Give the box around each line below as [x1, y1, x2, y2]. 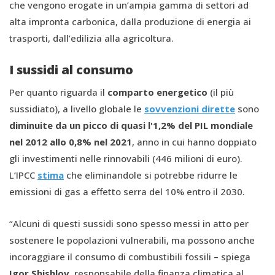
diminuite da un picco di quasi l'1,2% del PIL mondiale [9, 118, 253, 131]
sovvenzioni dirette [144, 102, 235, 115]
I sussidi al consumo [9, 61, 133, 78]
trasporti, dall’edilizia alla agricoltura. [9, 31, 174, 44]
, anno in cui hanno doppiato [132, 135, 257, 148]
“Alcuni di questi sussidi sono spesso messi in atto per [9, 217, 249, 230]
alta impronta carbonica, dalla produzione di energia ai [9, 15, 251, 28]
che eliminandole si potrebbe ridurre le [64, 168, 238, 181]
